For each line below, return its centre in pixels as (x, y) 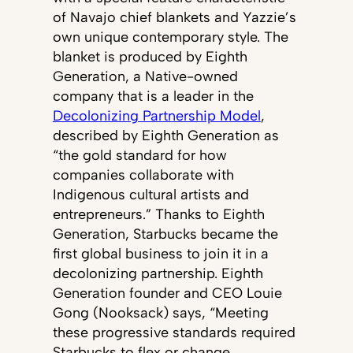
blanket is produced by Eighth (150, 57)
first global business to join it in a (160, 254)
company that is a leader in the (153, 97)
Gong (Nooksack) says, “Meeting (160, 313)
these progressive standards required (174, 333)
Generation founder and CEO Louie (167, 294)
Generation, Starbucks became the (165, 234)
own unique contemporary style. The (170, 37)
